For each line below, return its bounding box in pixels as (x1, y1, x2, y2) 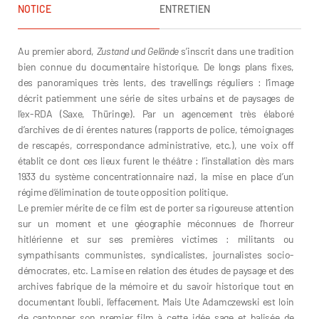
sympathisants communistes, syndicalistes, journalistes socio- (18, 249, 294, 261)
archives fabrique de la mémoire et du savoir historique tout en (18, 280, 294, 292)
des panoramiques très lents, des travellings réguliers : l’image (18, 76, 294, 88)
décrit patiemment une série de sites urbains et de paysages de (18, 92, 294, 104)
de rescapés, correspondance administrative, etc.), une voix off (18, 139, 294, 151)
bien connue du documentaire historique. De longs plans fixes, (18, 61, 294, 73)
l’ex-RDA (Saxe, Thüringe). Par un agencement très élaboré (18, 108, 294, 120)
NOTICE (18, 3, 51, 15)
